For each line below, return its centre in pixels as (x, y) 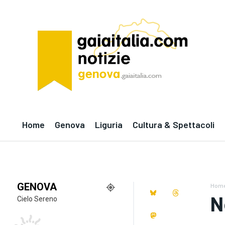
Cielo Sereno (37, 199)
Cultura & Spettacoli (174, 125)
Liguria (109, 125)
